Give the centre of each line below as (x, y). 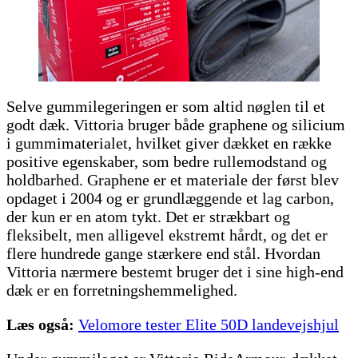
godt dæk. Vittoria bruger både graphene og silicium (176, 125)
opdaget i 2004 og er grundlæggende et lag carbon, (170, 199)
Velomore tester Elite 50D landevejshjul (209, 325)
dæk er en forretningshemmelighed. (122, 290)
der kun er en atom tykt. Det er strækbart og (148, 217)
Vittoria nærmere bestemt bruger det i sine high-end (175, 272)
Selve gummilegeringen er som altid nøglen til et (166, 107)
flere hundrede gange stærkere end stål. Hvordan (163, 254)
